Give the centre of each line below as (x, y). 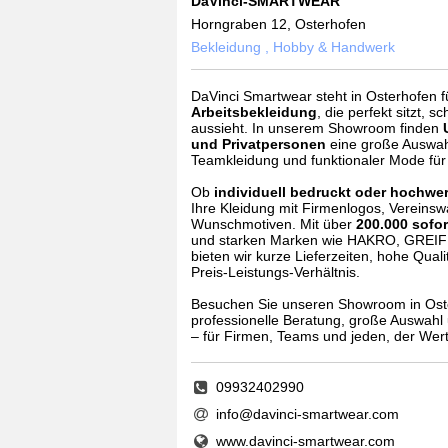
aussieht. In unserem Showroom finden (317, 128)
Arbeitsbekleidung (254, 112)
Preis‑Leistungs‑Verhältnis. (275, 272)
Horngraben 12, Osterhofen (278, 24)
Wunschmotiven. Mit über (273, 224)
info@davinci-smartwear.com (307, 414)
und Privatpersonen (258, 144)
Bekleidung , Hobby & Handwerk (293, 47)
